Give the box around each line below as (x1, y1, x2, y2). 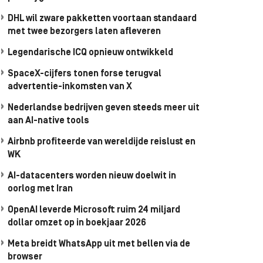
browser (8, 252, 42, 262)
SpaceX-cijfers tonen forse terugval (8, 69, 161, 79)
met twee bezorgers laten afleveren (8, 27, 161, 36)
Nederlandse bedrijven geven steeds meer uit (8, 103, 200, 113)
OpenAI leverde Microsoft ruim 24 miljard (8, 205, 180, 215)
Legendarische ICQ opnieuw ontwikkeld (8, 48, 173, 58)
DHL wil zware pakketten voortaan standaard (8, 14, 197, 23)
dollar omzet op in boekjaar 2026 (8, 218, 146, 228)
